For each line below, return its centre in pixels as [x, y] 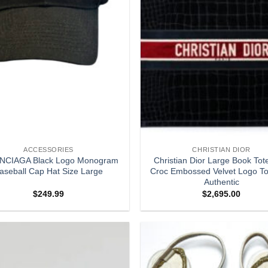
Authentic [221, 182]
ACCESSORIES [49, 150]
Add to [108, 255]
